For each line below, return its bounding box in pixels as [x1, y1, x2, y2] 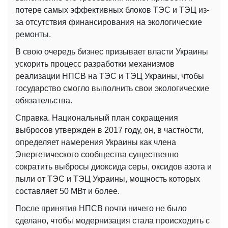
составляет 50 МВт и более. [15, 187, 120, 196]
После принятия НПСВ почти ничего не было [15, 204, 187, 213]
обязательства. [15, 96, 72, 105]
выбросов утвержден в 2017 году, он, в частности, [15, 126, 204, 135]
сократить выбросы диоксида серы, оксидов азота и [15, 162, 212, 172]
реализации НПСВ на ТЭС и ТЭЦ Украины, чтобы [15, 72, 204, 81]
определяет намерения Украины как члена [15, 138, 176, 147]
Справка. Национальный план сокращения [15, 113, 178, 123]
